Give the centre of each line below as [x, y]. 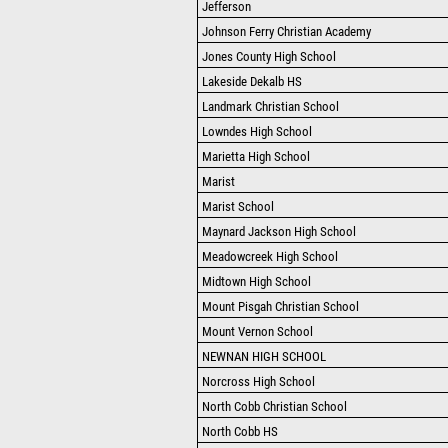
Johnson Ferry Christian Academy [286, 31]
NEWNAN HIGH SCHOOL [264, 356]
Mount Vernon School [257, 331]
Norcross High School [258, 381]
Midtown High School [256, 281]
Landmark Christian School [270, 106]
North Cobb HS [240, 431]
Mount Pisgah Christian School [280, 306]
